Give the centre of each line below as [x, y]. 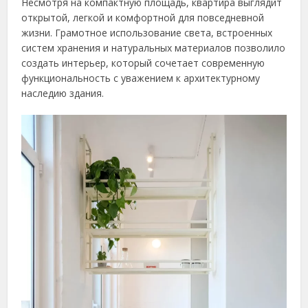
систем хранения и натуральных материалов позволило [154, 48]
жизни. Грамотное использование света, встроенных [147, 33]
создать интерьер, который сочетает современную [143, 63]
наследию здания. [63, 93]
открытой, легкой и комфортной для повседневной [143, 18]
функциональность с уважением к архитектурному [141, 78]
